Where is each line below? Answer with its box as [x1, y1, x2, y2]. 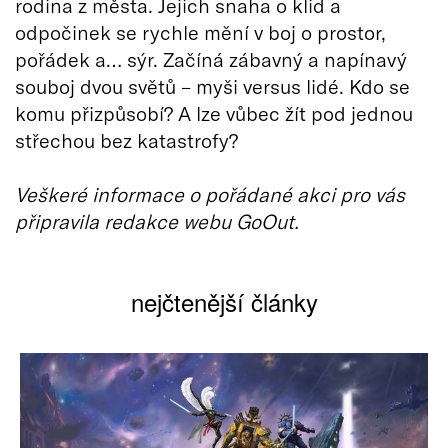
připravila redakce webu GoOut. [15, 208, 299, 233]
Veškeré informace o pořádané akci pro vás [15, 181, 405, 206]
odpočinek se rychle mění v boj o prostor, [15, 19, 386, 44]
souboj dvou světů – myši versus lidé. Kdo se [15, 73, 410, 98]
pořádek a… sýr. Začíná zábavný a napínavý [15, 46, 407, 71]
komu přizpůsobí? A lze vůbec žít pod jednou [15, 100, 413, 125]
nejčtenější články [130, 283, 318, 319]
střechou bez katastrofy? [15, 127, 238, 152]
